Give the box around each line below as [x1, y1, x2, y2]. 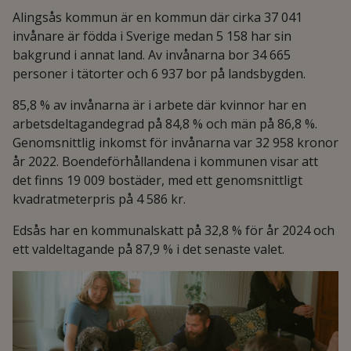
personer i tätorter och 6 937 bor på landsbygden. [13, 65, 306, 82]
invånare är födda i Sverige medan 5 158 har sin [13, 27, 291, 45]
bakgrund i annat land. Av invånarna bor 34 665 [13, 46, 291, 63]
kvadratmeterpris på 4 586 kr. [13, 190, 186, 208]
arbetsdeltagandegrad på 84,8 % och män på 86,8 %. [13, 115, 317, 132]
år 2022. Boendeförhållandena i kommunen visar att [13, 153, 318, 170]
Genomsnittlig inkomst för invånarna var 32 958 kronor [13, 134, 338, 151]
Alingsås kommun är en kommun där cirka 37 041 [13, 9, 302, 26]
